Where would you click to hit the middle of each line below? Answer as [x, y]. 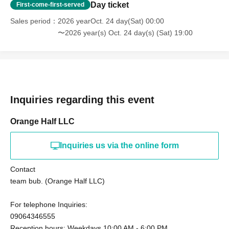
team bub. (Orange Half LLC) [58, 181]
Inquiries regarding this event [82, 100]
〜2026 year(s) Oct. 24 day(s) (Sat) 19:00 [125, 33]
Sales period [30, 21]
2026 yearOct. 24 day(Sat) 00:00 [111, 21]
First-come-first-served [50, 5]
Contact [23, 169]
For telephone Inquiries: [49, 204]
